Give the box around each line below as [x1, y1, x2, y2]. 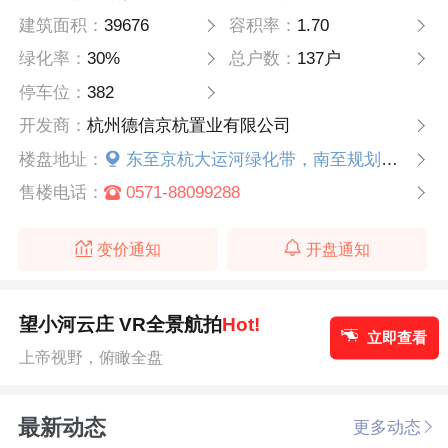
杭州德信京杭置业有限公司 [87, 116, 292, 136]
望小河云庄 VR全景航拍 [19, 313, 223, 335]
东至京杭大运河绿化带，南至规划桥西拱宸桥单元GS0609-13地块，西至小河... [125, 149, 381, 169]
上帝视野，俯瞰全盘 [19, 348, 164, 367]
